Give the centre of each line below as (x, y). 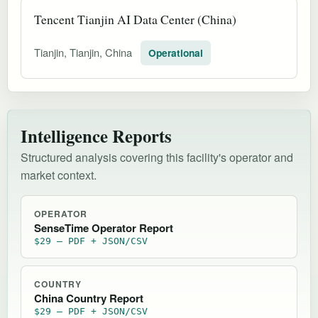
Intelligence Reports (96, 135)
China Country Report (89, 298)
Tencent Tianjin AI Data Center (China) (135, 19)
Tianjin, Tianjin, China (84, 52)
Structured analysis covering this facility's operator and (157, 157)
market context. (59, 175)
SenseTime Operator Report (104, 227)
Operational (176, 53)
